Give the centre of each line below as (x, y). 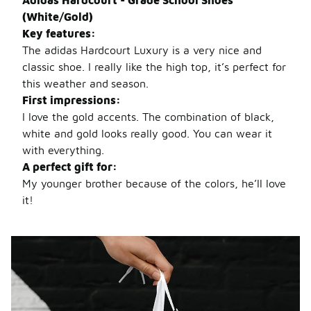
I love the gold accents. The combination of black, (148, 117)
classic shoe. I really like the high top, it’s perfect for (154, 67)
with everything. (63, 150)
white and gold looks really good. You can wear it (147, 133)
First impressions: (72, 100)
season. (130, 83)
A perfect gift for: (70, 167)
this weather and (65, 83)
